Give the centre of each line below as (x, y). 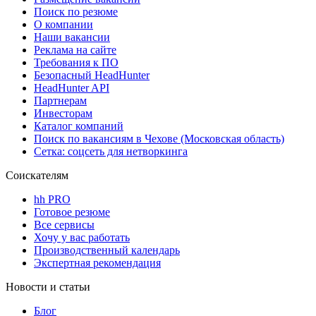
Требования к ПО (76, 62)
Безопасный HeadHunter (92, 75)
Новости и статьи (48, 286)
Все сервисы (64, 224)
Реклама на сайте (75, 49)
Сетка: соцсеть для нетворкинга (111, 151)
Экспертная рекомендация (97, 262)
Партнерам (60, 100)
